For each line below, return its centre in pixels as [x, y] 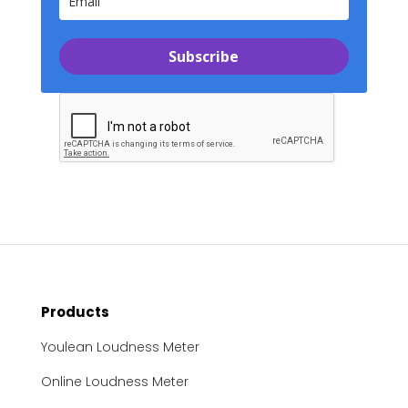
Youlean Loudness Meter [120, 347]
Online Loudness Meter [114, 382]
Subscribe [204, 56]
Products [75, 312]
